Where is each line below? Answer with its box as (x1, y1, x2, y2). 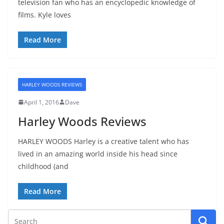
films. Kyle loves (18, 9, 71, 19)
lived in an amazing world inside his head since (18, 148, 177, 158)
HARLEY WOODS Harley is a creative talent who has (18, 136, 189, 146)
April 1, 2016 (24, 97, 59, 106)
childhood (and (18, 161, 68, 171)
